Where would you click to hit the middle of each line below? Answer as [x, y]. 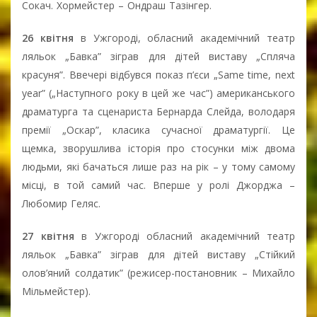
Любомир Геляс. [61, 203]
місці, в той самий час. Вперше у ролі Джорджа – [158, 185]
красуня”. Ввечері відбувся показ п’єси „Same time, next [158, 74]
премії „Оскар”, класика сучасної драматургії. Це [158, 129]
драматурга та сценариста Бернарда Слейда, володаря [158, 111]
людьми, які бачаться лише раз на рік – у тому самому [158, 166]
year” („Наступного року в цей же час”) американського [158, 93]
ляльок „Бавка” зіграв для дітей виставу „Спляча [158, 56]
